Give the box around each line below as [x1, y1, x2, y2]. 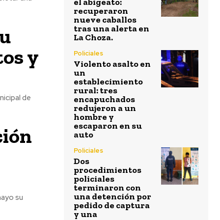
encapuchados [74, 94, 135, 105]
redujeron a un [74, 103, 136, 113]
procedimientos [74, 165, 141, 175]
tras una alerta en [74, 23, 149, 34]
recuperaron [74, 5, 128, 16]
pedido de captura [74, 200, 150, 211]
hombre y [74, 111, 114, 122]
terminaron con [74, 182, 141, 193]
